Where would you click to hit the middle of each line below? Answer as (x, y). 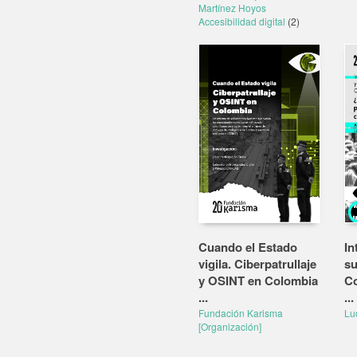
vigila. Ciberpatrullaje (257, 264)
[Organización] (230, 326)
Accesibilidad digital (243, 21)
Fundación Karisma (241, 313)
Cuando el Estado (248, 247)
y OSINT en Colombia (258, 280)
